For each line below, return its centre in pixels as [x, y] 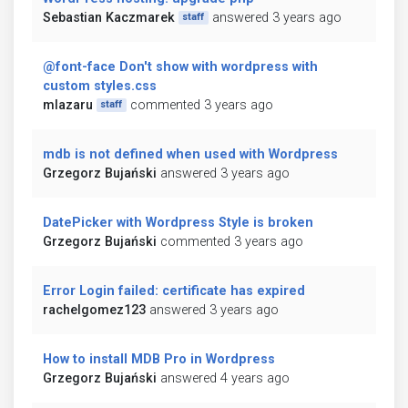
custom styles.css [100, 86]
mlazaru [68, 105]
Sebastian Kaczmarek [109, 17]
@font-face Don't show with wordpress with [180, 66]
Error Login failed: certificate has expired [174, 291]
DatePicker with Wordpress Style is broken [178, 222]
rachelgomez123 [94, 310]
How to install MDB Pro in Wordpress [159, 359]
